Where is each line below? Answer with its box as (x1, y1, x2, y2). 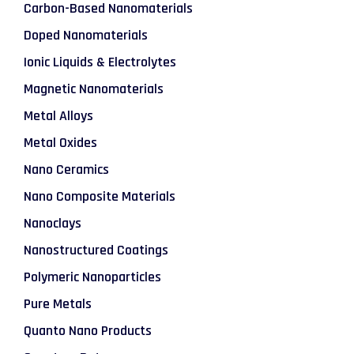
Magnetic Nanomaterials (24, 80, 164, 99)
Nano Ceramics (24, 160, 109, 179)
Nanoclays (24, 214, 81, 233)
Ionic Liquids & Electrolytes (24, 53, 176, 72)
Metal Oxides (24, 134, 97, 153)
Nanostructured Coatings (24, 241, 168, 260)
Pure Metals (24, 295, 92, 314)
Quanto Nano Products (24, 322, 152, 341)
